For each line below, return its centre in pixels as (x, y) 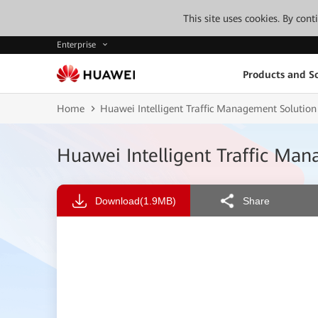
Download (117, 201)
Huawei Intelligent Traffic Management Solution (208, 109)
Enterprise (78, 45)
